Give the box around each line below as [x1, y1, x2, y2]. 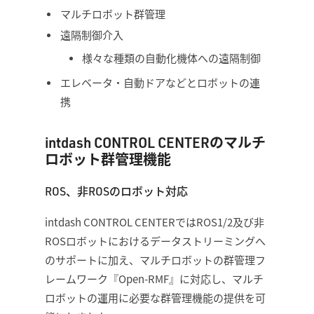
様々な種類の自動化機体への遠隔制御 [82, 51, 261, 65]
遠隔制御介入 [60, 29, 123, 43]
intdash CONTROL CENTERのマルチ [45, 132, 266, 151]
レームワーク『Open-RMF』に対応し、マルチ [45, 271, 264, 286]
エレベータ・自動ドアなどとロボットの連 [60, 76, 260, 90]
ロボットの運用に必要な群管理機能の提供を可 [45, 289, 266, 305]
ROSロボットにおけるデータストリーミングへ [45, 233, 266, 248]
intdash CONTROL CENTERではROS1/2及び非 [45, 214, 264, 229]
